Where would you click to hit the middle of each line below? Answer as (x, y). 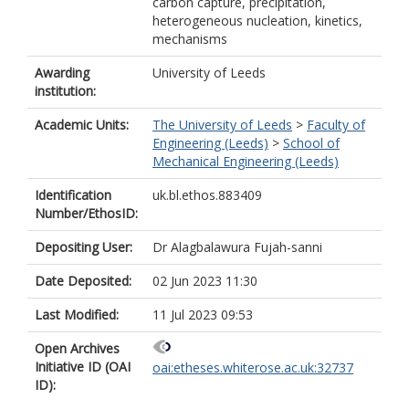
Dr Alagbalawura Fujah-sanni (237, 247)
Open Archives (77, 348)
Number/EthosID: (86, 213)
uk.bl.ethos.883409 (207, 195)
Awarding (62, 73)
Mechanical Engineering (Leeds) (246, 161)
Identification (73, 195)
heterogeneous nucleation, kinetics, (257, 21)
